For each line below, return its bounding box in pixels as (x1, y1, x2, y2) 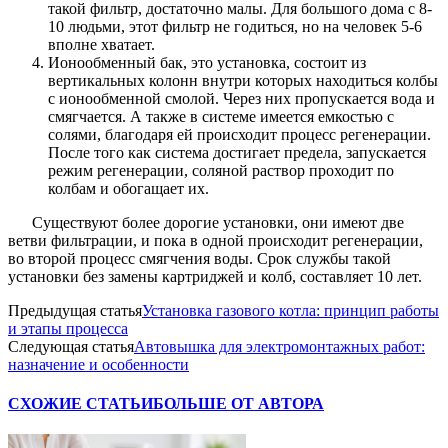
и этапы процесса (8, 319, 128, 337)
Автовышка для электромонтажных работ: (134, 337, 425, 355)
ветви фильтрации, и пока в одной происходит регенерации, (8, 231, 423, 249)
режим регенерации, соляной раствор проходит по (48, 161, 394, 179)
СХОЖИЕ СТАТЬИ (8, 394, 153, 412)
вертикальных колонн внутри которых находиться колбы (48, 71, 438, 89)
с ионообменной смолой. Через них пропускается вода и (48, 89, 435, 107)
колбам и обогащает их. (48, 179, 209, 197)
